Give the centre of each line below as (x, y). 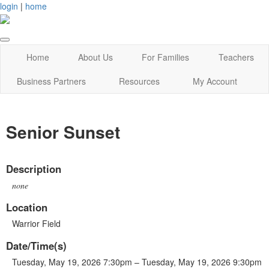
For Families (166, 57)
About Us (95, 57)
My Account (215, 81)
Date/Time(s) (36, 245)
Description (34, 168)
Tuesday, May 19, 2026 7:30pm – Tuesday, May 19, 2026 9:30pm (137, 261)
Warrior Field (36, 223)
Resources (140, 81)
